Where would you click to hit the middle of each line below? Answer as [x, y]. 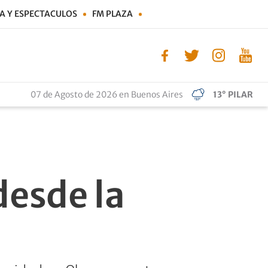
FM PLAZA [112, 14]
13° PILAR [233, 95]
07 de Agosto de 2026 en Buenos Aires [107, 95]
